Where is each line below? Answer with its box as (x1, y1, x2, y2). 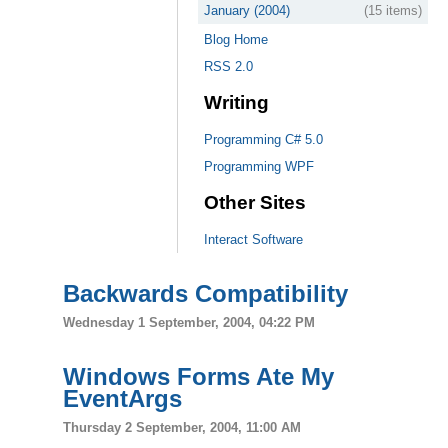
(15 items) (364, 3, 422, 18)
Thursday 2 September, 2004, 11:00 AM (63, 419, 302, 435)
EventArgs (63, 385, 183, 413)
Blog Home (204, 32, 268, 47)
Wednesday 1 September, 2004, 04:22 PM (63, 314, 316, 330)
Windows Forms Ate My (63, 363, 335, 391)
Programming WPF (204, 159, 314, 174)
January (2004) (204, 3, 290, 18)
